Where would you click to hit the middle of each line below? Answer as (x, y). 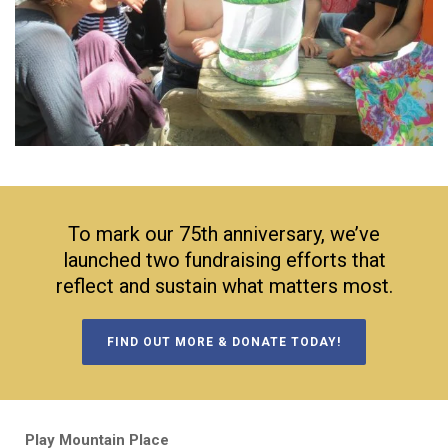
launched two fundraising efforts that (224, 259)
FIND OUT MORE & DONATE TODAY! (224, 341)
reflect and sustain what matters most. (224, 285)
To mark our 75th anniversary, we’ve (224, 233)
